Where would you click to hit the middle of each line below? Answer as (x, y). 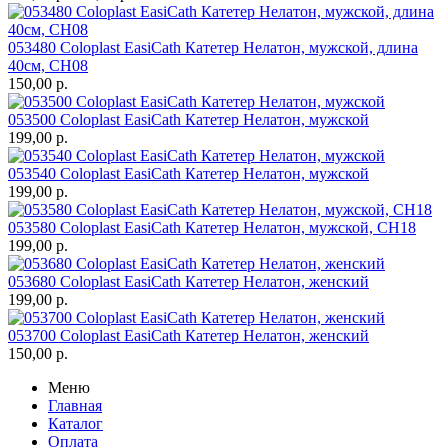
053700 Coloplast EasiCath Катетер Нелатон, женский (188, 336)
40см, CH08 (48, 66)
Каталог (75, 424)
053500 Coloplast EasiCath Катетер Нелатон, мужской (188, 120)
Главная (75, 406)
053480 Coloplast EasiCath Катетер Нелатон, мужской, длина (213, 48)
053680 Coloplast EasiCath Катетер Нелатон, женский (188, 282)
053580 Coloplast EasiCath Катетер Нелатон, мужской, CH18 (212, 228)
